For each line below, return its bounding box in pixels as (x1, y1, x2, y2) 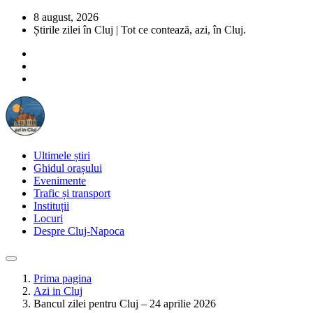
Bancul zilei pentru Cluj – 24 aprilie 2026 (34, 298, 216, 310)
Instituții (34, 200, 69, 212)
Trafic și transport (34, 187, 110, 199)
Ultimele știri (34, 150, 90, 161)
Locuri (34, 212, 63, 224)
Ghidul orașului (34, 162, 102, 174)
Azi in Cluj (34, 285, 82, 297)
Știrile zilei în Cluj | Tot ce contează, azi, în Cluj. (34, 24, 246, 36)
